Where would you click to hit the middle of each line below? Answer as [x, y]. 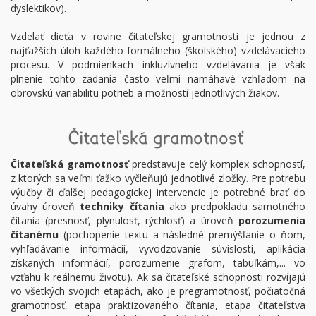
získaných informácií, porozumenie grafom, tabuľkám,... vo [158, 263]
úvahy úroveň [45, 206]
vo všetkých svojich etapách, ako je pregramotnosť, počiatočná [158, 291]
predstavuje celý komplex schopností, [217, 164]
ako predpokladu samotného [235, 206]
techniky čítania [122, 206]
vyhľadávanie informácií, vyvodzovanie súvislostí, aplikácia [158, 249]
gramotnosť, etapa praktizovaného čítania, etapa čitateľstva [158, 305]
